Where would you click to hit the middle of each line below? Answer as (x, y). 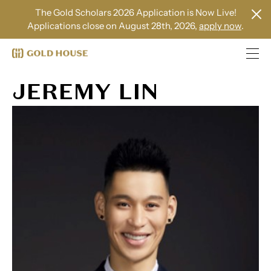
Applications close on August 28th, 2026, (113, 26)
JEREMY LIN (85, 92)
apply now (220, 26)
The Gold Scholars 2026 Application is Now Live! (135, 12)
